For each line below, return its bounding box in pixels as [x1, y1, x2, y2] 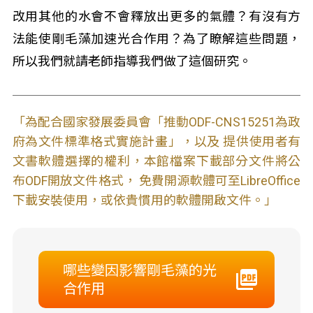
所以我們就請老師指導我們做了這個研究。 [12, 54, 252, 68]
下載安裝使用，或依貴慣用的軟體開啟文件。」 [12, 193, 277, 208]
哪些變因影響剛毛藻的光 [62, 262, 217, 279]
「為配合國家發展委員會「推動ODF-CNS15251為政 [12, 115, 301, 129]
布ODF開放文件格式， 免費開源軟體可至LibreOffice [12, 173, 301, 188]
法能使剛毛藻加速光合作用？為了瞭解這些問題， [12, 31, 301, 46]
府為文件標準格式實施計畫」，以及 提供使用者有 [12, 134, 301, 149]
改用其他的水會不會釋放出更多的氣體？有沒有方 [12, 9, 301, 24]
